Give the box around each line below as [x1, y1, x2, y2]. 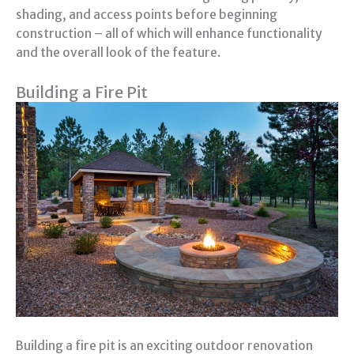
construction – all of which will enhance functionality [16, 26, 322, 42]
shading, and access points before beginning [16, 7, 277, 23]
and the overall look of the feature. [16, 45, 220, 61]
